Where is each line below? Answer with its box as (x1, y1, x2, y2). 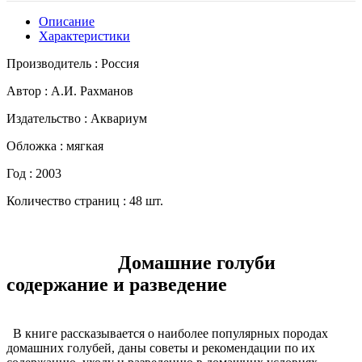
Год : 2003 (6, 166, 61, 180)
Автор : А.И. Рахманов (6, 83, 133, 98)
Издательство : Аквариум (6, 111, 147, 125)
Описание (39, 14, 95, 28)
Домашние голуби (6, 251, 276, 273)
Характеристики (39, 28, 130, 43)
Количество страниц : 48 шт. (6, 193, 163, 208)
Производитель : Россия (6, 56, 139, 70)
